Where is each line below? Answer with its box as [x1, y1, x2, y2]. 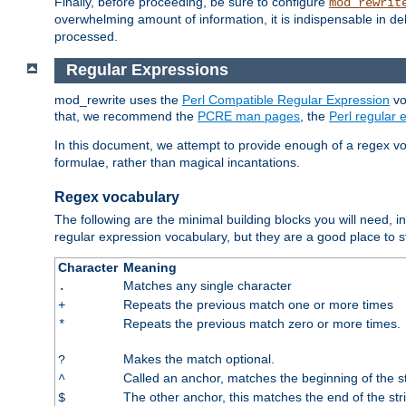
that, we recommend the [54, 109, 198, 124]
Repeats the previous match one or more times [122, 297, 393, 313]
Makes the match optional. [122, 352, 275, 367]
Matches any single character [122, 278, 292, 294]
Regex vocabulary [54, 188, 179, 205]
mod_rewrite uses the [54, 92, 182, 108]
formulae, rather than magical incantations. [54, 155, 300, 170]
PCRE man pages [198, 109, 300, 124]
